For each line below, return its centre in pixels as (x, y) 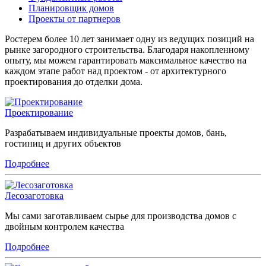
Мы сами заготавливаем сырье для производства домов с (121, 216)
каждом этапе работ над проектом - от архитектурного (115, 71)
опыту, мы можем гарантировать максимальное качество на (126, 60)
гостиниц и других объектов (63, 143)
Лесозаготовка (34, 195)
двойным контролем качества (64, 226)
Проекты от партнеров (75, 18)
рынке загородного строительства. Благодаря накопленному (127, 49)
